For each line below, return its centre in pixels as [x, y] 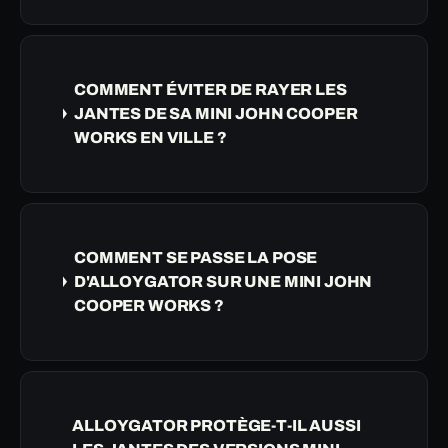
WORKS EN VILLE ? [150, 137]
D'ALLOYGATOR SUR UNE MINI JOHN [223, 281]
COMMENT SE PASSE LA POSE [196, 257]
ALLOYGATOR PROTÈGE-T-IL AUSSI [216, 425]
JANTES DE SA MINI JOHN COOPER [215, 113]
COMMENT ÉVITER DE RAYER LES [210, 89]
